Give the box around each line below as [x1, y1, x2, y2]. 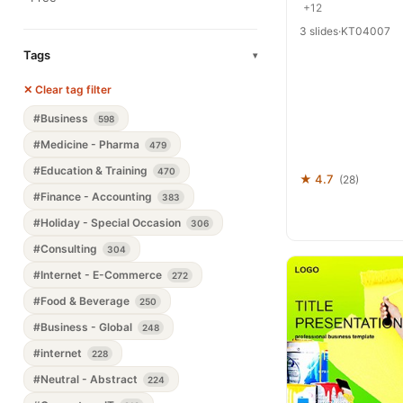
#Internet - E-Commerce [33, 268, 165, 282]
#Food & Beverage [33, 294, 132, 308]
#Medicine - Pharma [33, 138, 142, 151]
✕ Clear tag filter [23, 83, 112, 96]
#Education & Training [33, 164, 150, 177]
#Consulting [33, 242, 100, 255]
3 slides [300, 24, 338, 38]
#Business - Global [33, 320, 135, 334]
